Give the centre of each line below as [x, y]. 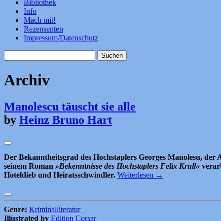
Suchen [15, 54]
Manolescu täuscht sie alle [70, 106]
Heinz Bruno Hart [66, 120]
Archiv [27, 80]
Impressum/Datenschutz [61, 37]
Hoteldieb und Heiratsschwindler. [61, 175]
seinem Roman [30, 166]
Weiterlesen [136, 175]
